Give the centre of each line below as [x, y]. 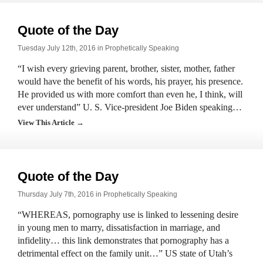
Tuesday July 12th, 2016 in [61, 48]
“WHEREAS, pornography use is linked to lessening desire [128, 215]
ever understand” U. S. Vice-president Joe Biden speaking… [130, 107]
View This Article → [51, 122]
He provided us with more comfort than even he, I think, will [130, 94]
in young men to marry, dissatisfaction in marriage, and [119, 227]
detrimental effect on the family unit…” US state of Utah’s [125, 253]
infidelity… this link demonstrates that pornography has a [123, 240]
